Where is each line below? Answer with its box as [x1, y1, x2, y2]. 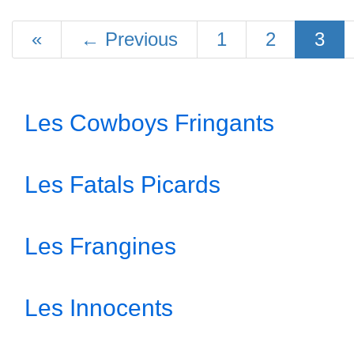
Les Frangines [24, 233, 176, 259]
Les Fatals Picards [24, 171, 220, 198]
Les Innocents [24, 295, 173, 321]
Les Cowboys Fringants [24, 110, 274, 136]
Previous [100, 28, 178, 50]
